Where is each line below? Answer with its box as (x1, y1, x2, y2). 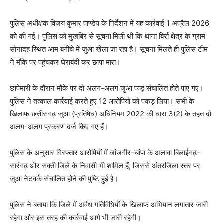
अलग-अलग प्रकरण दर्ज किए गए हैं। (10, 121, 109, 131)
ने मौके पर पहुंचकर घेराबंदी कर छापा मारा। (10, 57, 121, 67)
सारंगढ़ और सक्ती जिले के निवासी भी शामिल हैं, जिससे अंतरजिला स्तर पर (10, 160, 200, 170)
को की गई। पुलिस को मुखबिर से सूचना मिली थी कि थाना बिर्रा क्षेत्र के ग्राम (10, 31, 205, 41)
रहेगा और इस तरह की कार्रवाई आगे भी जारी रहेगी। (10, 212, 141, 222)
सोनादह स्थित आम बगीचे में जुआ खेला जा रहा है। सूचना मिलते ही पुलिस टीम (10, 44, 208, 54)
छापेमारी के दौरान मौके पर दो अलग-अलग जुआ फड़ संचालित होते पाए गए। (10, 83, 204, 93)
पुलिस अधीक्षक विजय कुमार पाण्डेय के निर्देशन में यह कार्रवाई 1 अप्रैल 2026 (10, 18, 209, 28)
